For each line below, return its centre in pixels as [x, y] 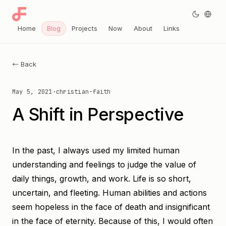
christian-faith [83, 92]
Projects [84, 28]
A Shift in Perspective [98, 114]
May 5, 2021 [32, 92]
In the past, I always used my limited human [96, 150]
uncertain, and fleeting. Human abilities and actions [109, 193]
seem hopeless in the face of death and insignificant [111, 207]
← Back [24, 64]
